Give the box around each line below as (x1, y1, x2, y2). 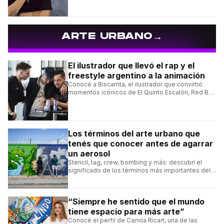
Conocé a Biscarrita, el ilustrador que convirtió (68, 80, 202, 88)
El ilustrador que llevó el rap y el (68, 60, 194, 70)
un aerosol (68, 148, 110, 158)
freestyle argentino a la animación (68, 70, 205, 80)
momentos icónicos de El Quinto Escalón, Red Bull (68, 88, 215, 96)
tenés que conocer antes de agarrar (68, 138, 213, 148)
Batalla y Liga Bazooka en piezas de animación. (68, 96, 207, 104)
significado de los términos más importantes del (68, 166, 210, 174)
